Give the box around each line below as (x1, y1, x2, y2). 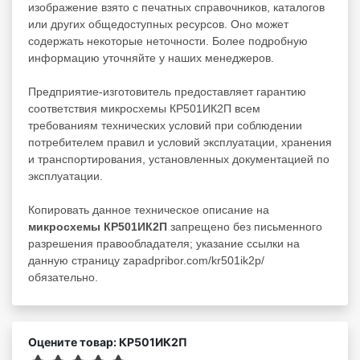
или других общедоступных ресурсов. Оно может (28, 18, 288, 31)
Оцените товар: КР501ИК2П (28, 335, 187, 350)
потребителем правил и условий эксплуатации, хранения (28, 136, 332, 149)
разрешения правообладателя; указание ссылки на (28, 237, 300, 251)
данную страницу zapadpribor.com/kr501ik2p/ (28, 254, 264, 268)
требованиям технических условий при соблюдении (28, 119, 302, 133)
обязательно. (28, 271, 98, 284)
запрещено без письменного (167, 220, 322, 234)
